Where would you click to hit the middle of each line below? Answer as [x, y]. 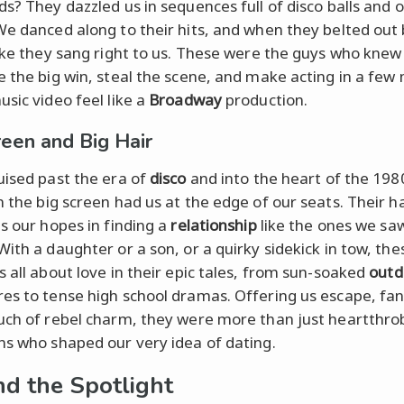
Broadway [185, 99]
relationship [214, 225]
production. [265, 99]
